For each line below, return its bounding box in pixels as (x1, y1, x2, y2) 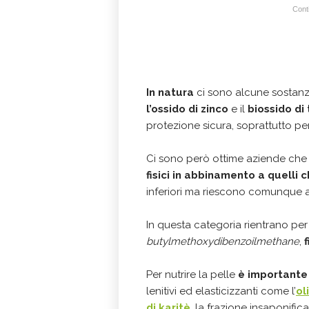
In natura (146, 86, 194, 99)
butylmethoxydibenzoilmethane (146, 235, 299, 248)
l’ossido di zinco (146, 102, 228, 115)
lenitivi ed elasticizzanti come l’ (146, 284, 296, 297)
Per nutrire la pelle (146, 268, 238, 281)
